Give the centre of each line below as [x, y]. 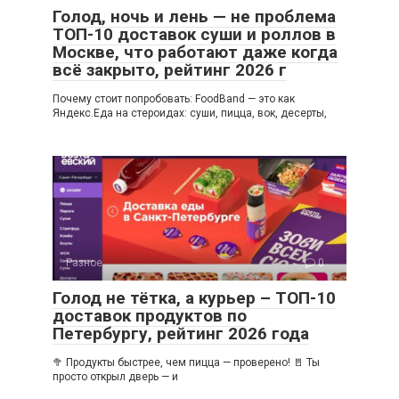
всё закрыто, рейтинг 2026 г [170, 70]
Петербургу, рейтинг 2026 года [181, 334]
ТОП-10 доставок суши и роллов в [194, 35]
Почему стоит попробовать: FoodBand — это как [174, 99]
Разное [84, 263]
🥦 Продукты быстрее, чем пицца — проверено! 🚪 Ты [186, 363]
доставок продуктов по [150, 316]
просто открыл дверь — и [115, 377]
